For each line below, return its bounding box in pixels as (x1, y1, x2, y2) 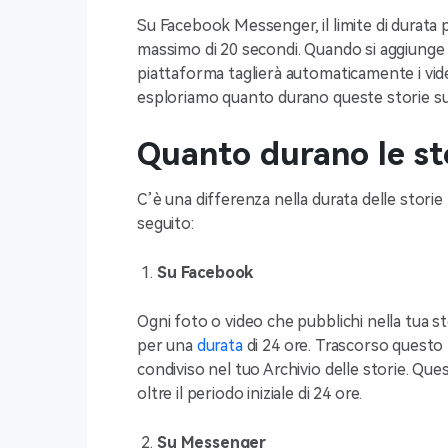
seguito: (137, 214, 194, 233)
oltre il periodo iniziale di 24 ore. (137, 384, 363, 403)
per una (137, 336, 197, 355)
